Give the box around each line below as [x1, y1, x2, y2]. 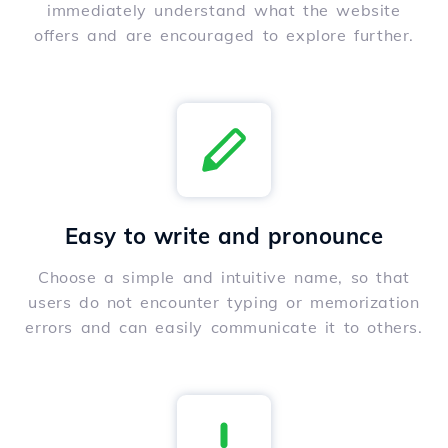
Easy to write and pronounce [64, 222, 384, 251]
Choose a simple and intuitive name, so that [38, 267, 410, 288]
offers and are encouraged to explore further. [33, 25, 414, 46]
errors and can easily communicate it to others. [25, 317, 423, 338]
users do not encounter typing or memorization [28, 292, 420, 313]
